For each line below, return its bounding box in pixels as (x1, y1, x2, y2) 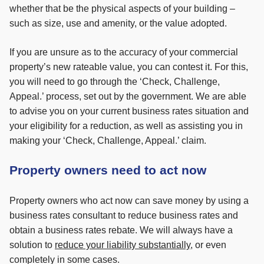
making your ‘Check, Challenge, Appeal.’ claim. (9, 136, 206, 146)
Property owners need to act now (9, 163, 206, 178)
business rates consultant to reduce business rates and (9, 210, 238, 221)
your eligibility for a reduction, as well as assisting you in (9, 121, 243, 131)
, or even (190, 240, 226, 250)
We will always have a (140, 225, 233, 236)
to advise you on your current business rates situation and (9, 106, 249, 117)
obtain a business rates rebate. (9, 225, 137, 236)
